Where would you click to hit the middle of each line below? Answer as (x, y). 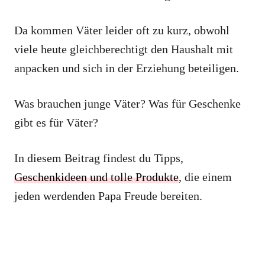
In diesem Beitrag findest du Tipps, (99, 158)
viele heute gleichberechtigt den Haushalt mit (124, 49)
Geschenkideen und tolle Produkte (96, 177)
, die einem (205, 177)
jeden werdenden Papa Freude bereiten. (108, 196)
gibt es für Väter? (56, 122)
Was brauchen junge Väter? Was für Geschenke (127, 104)
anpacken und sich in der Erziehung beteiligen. (127, 68)
